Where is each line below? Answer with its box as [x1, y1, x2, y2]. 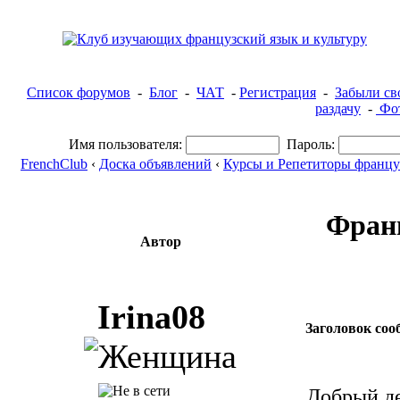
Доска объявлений [99, 156, 212, 171]
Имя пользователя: [69, 137, 182, 152]
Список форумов [27, 85, 130, 100]
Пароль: [287, 137, 335, 152]
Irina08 [97, 298, 205, 336]
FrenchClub [21, 156, 87, 171]
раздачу [315, 101, 361, 116]
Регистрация [239, 85, 316, 100]
